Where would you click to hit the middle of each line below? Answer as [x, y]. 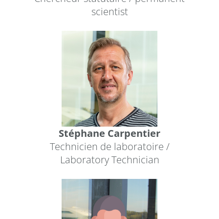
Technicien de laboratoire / [109, 146]
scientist [109, 11]
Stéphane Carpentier [109, 133]
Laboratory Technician [109, 159]
